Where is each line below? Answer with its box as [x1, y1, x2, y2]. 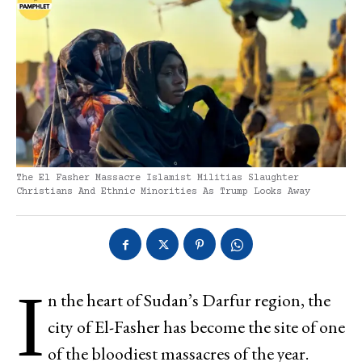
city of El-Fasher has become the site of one [48, 314, 345, 339]
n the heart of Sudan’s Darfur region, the [48, 288, 330, 312]
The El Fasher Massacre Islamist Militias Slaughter [16, 172, 299, 183]
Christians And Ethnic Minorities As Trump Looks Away [16, 186, 310, 197]
